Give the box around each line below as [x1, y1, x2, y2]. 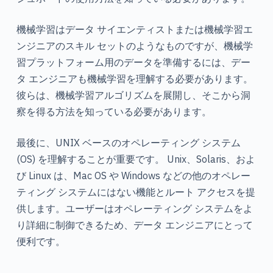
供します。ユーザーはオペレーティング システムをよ [16, 202, 253, 214]
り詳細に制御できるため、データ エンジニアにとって [16, 218, 253, 231]
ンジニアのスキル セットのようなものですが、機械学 [16, 39, 253, 52]
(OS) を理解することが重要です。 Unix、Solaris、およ [16, 152, 255, 165]
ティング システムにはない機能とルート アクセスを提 [16, 185, 255, 198]
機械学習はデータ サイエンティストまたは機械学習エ [16, 23, 253, 35]
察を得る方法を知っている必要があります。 [16, 105, 211, 118]
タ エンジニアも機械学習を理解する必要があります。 [16, 72, 253, 85]
